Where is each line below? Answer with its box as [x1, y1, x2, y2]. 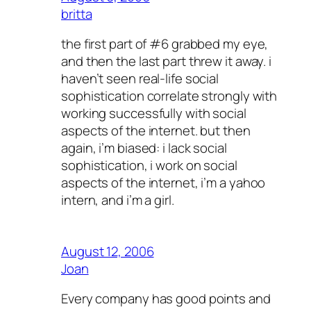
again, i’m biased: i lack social [61, 139, 227, 158]
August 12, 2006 [61, 242, 154, 260]
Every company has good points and [61, 289, 271, 308]
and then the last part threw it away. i [61, 52, 272, 71]
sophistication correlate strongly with [61, 87, 278, 106]
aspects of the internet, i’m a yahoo [61, 174, 266, 192]
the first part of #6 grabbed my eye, [61, 35, 269, 53]
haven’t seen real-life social [61, 69, 219, 88]
